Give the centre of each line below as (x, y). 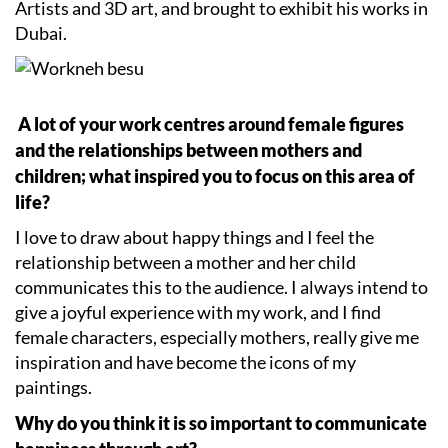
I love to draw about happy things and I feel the (194, 236)
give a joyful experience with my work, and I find (198, 311)
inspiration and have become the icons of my (185, 361)
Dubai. (41, 32)
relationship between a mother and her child (185, 261)
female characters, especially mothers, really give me (217, 336)
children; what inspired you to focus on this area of (215, 175)
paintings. (53, 386)
